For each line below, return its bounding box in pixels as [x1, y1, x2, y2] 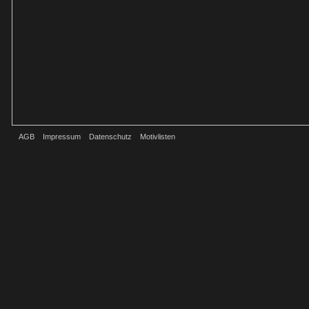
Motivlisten [140, 132, 175, 141]
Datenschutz [89, 132, 132, 141]
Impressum [43, 132, 81, 141]
